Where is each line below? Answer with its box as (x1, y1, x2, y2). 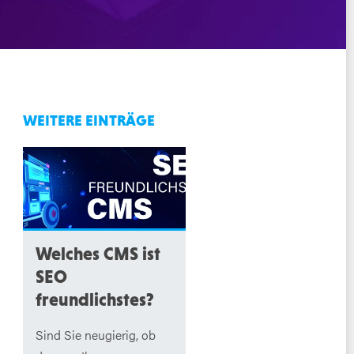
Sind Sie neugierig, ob (35, 325, 156, 344)
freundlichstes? (35, 289, 154, 311)
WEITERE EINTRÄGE (22, 111, 155, 129)
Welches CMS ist (35, 243, 160, 265)
